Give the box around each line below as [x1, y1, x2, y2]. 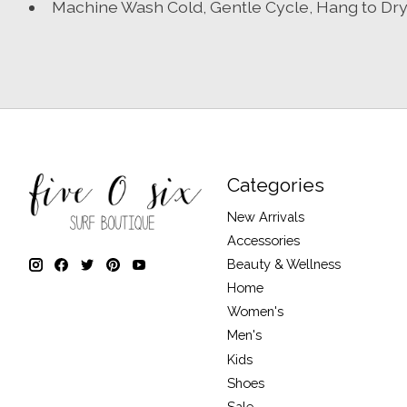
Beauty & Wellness [226, 255, 341, 272]
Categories [226, 174, 324, 197]
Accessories [226, 232, 300, 248]
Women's [226, 303, 283, 320]
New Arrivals [226, 208, 304, 224]
